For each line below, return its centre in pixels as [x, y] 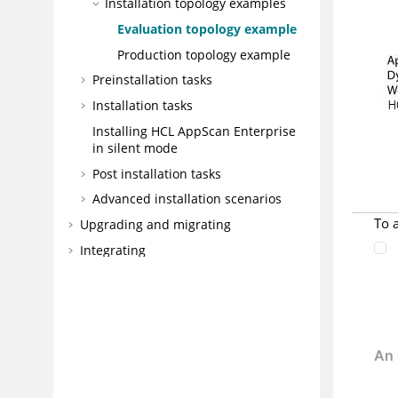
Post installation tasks [156, 173]
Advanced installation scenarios [187, 199]
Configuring [114, 327]
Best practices [121, 301]
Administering [122, 353]
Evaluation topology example [207, 28]
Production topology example [203, 54]
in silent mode [135, 147]
